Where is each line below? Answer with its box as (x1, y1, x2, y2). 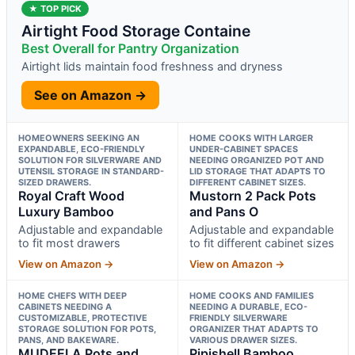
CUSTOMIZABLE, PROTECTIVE (18, 311, 147, 323)
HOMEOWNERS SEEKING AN (18, 132, 139, 143)
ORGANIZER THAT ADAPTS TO (189, 323, 319, 334)
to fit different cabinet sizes (189, 235, 334, 250)
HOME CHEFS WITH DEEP (18, 289, 127, 301)
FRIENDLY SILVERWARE (189, 311, 288, 323)
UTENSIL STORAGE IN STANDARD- (18, 165, 164, 177)
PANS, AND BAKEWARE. (18, 334, 119, 345)
